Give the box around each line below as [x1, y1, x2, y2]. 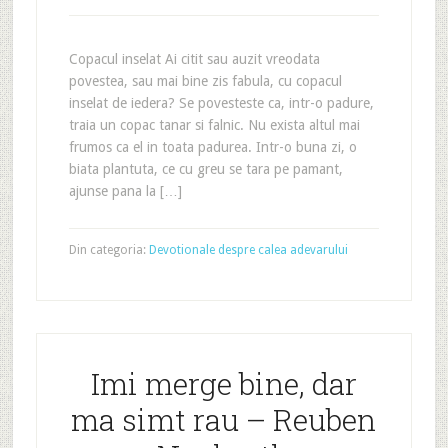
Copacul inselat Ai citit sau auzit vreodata [68, 51, 320, 67]
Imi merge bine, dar [90, 364, 357, 403]
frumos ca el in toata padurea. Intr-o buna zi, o [68, 139, 357, 155]
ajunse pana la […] [68, 183, 182, 199]
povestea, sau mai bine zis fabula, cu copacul [68, 73, 342, 89]
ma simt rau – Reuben [71, 400, 377, 439]
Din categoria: [68, 243, 149, 257]
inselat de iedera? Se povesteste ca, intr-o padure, [68, 95, 374, 111]
